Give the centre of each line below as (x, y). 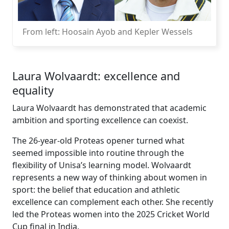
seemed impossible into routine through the (98, 153)
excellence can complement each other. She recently (113, 202)
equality (33, 90)
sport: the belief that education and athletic (96, 189)
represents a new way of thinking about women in (110, 177)
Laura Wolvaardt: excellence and (96, 76)
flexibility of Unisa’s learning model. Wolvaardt (102, 165)
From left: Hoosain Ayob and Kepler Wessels (108, 31)
